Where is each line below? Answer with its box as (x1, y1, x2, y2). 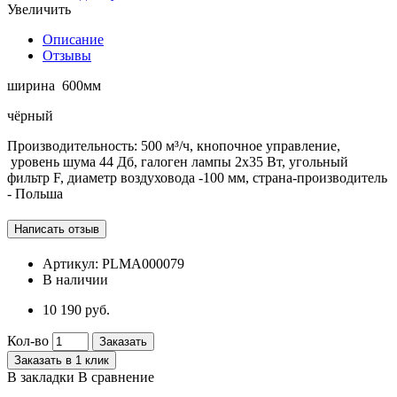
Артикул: (43, 255, 102, 271)
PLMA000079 (102, 255, 184, 271)
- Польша (7, 185, 63, 201)
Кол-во (7, 332, 49, 348)
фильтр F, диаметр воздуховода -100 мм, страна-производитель (7, 169, 387, 185)
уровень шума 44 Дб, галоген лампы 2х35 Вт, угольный (7, 153, 348, 169)
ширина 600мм (7, 77, 101, 93)
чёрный (7, 107, 53, 123)
